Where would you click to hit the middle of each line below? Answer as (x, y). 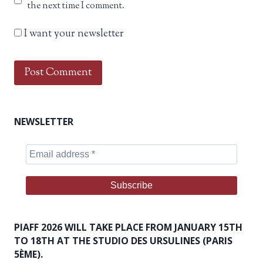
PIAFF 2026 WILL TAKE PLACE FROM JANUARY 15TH (128, 227)
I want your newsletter (73, 34)
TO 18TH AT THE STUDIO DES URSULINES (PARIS (123, 241)
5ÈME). (28, 254)
